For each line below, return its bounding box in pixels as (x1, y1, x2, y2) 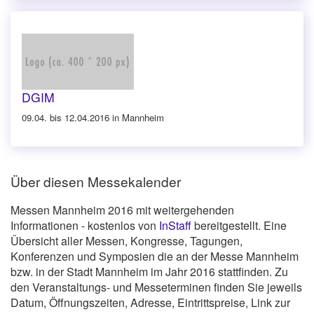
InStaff (159, 217, 191, 234)
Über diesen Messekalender (11, 172, 181, 191)
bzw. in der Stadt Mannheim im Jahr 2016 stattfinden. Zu (11, 264, 288, 280)
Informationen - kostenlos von (11, 217, 159, 234)
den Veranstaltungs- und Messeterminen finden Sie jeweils (11, 279, 302, 296)
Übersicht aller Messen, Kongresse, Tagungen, (11, 233, 243, 250)
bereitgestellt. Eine (191, 217, 287, 234)
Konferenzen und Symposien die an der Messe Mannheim (11, 248, 299, 265)
